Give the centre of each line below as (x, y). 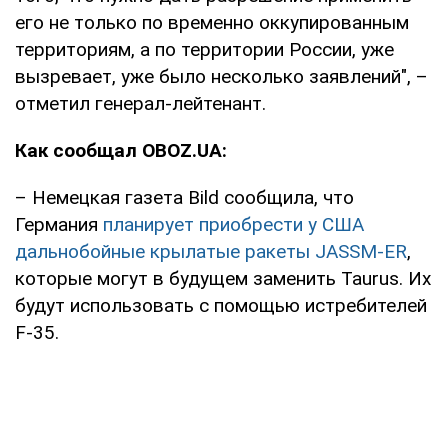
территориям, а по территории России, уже (204, 49)
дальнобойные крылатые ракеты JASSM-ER (211, 251)
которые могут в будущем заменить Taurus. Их (223, 278)
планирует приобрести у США (233, 224)
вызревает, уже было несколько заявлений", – (221, 76)
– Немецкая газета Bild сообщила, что (184, 197)
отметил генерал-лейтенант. (140, 103)
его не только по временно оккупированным (212, 22)
